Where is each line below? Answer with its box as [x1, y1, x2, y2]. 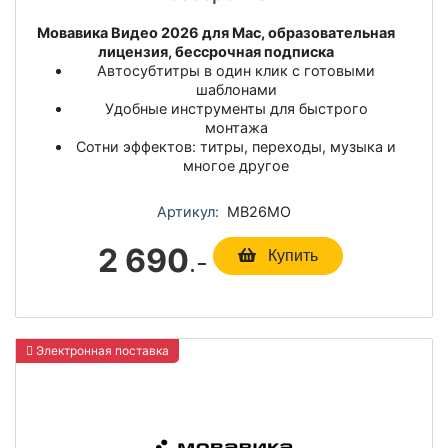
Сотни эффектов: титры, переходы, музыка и [76, 138, 396, 156]
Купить [263, 247, 318, 265]
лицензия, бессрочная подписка [98, 43, 334, 61]
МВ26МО [219, 203, 291, 221]
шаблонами [195, 81, 277, 99]
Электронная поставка [33, 342, 169, 358]
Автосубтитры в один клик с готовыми [97, 62, 375, 80]
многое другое [183, 157, 289, 175]
